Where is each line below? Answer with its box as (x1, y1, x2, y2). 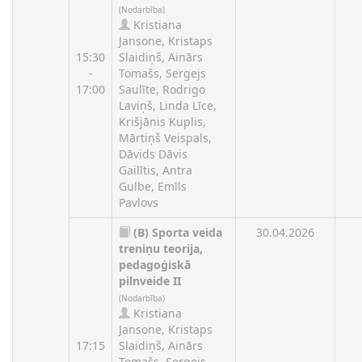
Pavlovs (119, 195, 158, 210)
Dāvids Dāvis (119, 146, 187, 162)
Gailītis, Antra (119, 162, 192, 178)
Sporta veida (152, 225, 222, 240)
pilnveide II (119, 273, 181, 288)
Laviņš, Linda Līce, (119, 98, 217, 113)
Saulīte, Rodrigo (119, 82, 205, 97)
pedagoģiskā (119, 257, 191, 272)
